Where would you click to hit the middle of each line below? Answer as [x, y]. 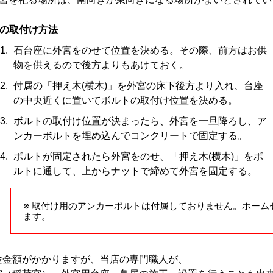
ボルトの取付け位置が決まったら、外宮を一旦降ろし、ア [140, 121]
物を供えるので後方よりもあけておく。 [101, 65]
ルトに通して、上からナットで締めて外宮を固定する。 [135, 171]
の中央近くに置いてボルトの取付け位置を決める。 [126, 101]
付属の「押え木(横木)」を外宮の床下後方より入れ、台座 [138, 86]
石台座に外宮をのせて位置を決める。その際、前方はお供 [140, 51]
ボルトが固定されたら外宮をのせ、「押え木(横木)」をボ [138, 157]
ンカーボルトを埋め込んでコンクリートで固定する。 [130, 136]
